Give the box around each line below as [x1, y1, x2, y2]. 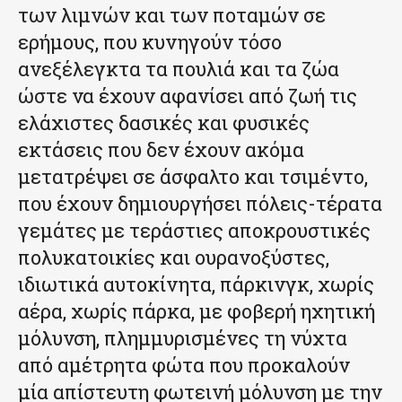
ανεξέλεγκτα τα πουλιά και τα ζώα [18, 56, 339, 83]
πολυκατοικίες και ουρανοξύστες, [18, 244, 329, 271]
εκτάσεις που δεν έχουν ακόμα [18, 136, 304, 163]
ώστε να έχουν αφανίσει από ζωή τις [18, 83, 357, 109]
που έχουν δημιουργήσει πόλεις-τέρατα [18, 190, 382, 217]
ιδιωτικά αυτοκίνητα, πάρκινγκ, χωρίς [18, 271, 374, 298]
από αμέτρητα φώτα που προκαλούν [18, 352, 350, 379]
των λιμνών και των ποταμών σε [18, 2, 326, 29]
